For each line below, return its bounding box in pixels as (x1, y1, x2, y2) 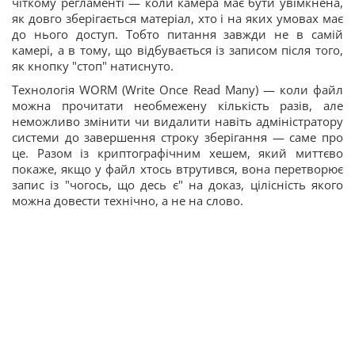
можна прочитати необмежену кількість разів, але (12, 97, 343, 113)
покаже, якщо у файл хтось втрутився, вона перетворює (12, 161, 343, 177)
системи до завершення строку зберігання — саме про (12, 129, 343, 145)
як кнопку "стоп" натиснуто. (12, 58, 174, 74)
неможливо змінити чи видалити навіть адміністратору (12, 113, 343, 129)
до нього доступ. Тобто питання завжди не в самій (12, 26, 343, 42)
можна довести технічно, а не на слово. (12, 193, 243, 208)
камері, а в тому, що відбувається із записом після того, (12, 42, 343, 58)
